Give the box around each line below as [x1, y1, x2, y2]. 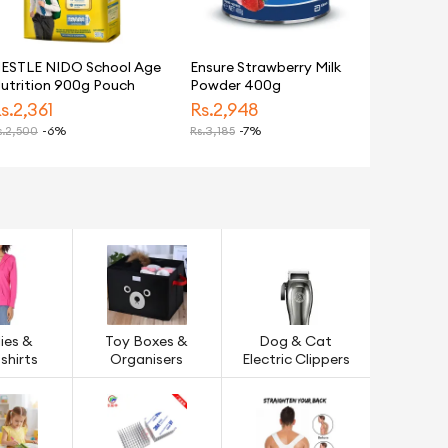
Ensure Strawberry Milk [190, 61, 341, 75]
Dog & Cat [259, 335, 333, 349]
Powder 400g [190, 79, 281, 93]
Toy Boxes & [105, 335, 189, 349]
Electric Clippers [241, 353, 350, 367]
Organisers [110, 353, 184, 367]
